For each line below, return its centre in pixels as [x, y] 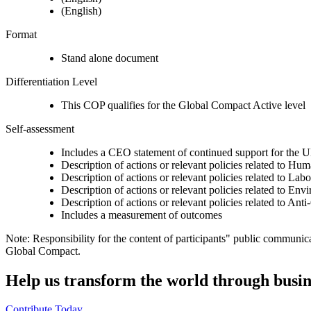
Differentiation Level [51, 81]
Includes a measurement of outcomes [142, 215]
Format [21, 34]
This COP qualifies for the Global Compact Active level [183, 105]
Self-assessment [40, 128]
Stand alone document [110, 58]
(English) [81, 10]
